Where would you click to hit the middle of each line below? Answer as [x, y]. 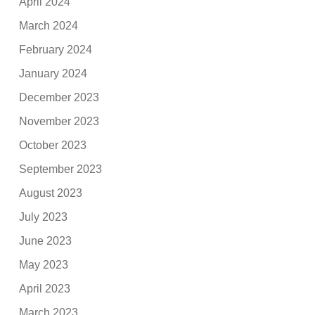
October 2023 [53, 145]
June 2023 [46, 240]
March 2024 [49, 25]
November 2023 [59, 121]
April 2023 [45, 288]
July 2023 [44, 217]
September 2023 [61, 169]
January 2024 [53, 73]
